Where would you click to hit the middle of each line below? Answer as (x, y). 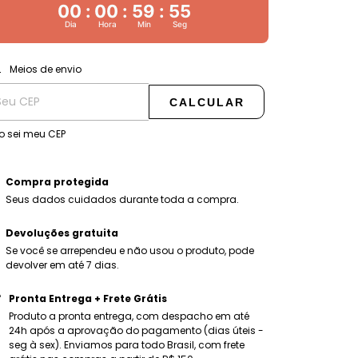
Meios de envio (45, 70)
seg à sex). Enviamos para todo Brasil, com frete (126, 345)
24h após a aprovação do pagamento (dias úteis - (136, 331)
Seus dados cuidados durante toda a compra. (122, 200)
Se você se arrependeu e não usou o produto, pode (129, 251)
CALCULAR (207, 103)
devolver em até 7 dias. (62, 265)
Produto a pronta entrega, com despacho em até (129, 316)
